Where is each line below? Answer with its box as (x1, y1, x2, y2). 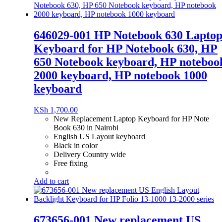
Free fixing (54, 159, 88, 168)
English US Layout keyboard (54, 132, 145, 141)
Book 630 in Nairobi (54, 123, 118, 132)
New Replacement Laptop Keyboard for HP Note (54, 114, 209, 123)
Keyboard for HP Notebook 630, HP (34, 42, 218, 55)
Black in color (54, 141, 98, 150)
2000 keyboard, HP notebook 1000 (34, 69, 207, 82)
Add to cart (34, 177, 69, 186)
